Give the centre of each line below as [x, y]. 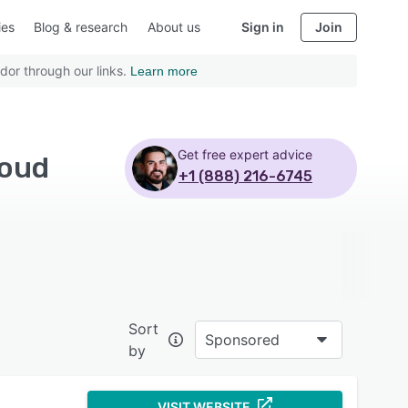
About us [174, 27]
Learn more [164, 71]
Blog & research [80, 27]
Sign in [263, 27]
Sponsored [242, 340]
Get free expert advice [245, 154]
